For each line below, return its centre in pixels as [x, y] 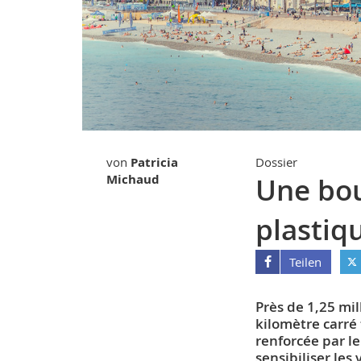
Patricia [154, 163]
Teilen [306, 262]
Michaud [133, 180]
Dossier [276, 162]
